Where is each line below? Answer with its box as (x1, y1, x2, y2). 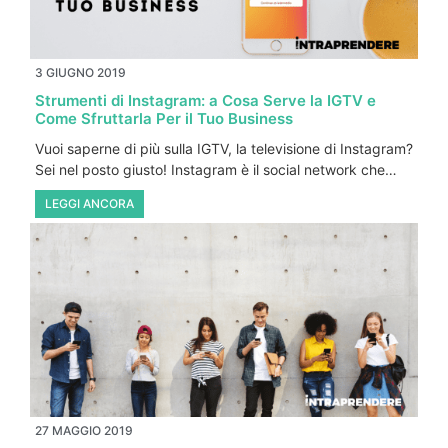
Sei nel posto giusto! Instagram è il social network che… (35, 161, 397, 179)
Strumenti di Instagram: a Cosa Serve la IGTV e (35, 91, 376, 111)
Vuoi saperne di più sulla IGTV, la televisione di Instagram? (35, 140, 413, 158)
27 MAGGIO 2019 (35, 423, 133, 439)
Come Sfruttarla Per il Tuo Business (35, 109, 293, 129)
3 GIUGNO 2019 (35, 65, 126, 81)
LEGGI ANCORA (45, 196, 134, 212)
